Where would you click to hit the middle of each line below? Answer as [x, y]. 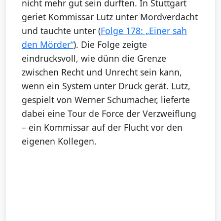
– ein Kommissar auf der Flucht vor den [102, 127]
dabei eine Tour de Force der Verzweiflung [109, 113]
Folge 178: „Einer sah [144, 30]
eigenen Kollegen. [59, 141]
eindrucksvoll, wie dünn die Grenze [94, 58]
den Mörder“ [48, 44]
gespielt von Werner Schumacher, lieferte [106, 99]
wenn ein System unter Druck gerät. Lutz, [106, 86]
